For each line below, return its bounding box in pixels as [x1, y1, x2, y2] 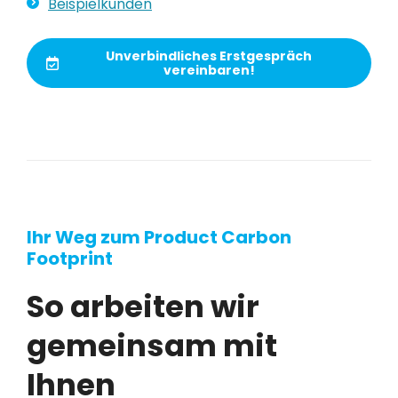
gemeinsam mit [27, 324, 277, 367]
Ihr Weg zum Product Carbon [27, 225, 291, 250]
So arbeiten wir [27, 285, 259, 328]
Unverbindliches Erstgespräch [106, 47, 312, 65]
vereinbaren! [163, 61, 255, 79]
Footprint [27, 246, 113, 271]
